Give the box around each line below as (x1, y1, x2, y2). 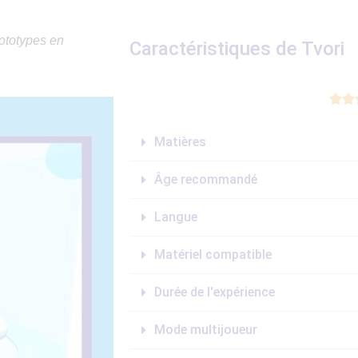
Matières (154, 133, 206, 149)
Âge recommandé (154, 171, 257, 187)
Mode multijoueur (154, 321, 257, 337)
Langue (154, 209, 197, 225)
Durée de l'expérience (154, 284, 275, 300)
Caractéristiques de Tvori (129, 37, 344, 60)
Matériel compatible (154, 246, 272, 262)
